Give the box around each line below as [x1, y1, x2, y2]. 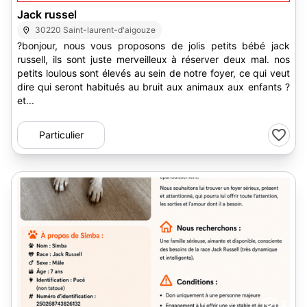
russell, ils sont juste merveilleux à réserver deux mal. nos [17, 53, 290, 65]
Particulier [38, 129, 84, 140]
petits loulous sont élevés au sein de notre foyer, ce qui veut [17, 67, 290, 79]
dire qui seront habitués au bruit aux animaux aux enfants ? [17, 81, 228, 93]
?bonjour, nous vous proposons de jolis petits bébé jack [17, 40, 290, 51]
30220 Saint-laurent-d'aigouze [35, 25, 156, 35]
